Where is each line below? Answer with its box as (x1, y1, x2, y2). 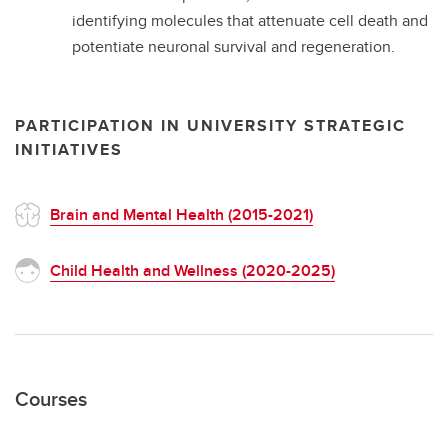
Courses (15, 383, 87, 413)
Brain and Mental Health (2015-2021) (50, 202, 313, 226)
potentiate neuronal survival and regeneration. (72, 34, 395, 58)
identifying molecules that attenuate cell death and (72, 8, 428, 32)
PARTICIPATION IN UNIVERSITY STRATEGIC (15, 113, 406, 137)
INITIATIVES (15, 137, 123, 161)
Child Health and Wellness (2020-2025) (50, 258, 335, 282)
